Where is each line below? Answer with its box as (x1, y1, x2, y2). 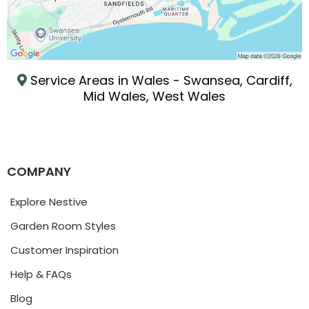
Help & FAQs (10, 267, 72, 282)
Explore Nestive (10, 195, 88, 210)
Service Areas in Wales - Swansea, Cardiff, (30, 72, 292, 90)
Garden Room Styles (10, 219, 116, 234)
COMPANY (7, 163, 71, 181)
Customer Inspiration (10, 243, 119, 258)
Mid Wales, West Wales (83, 88, 226, 106)
